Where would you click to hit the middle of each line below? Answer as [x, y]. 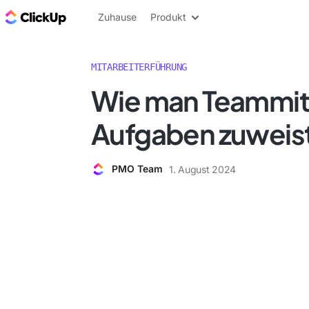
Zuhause [117, 17]
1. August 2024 [203, 169]
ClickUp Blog [104, 17]
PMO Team [137, 169]
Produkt [168, 17]
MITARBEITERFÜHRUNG [139, 67]
